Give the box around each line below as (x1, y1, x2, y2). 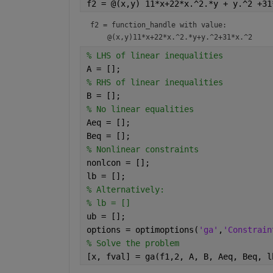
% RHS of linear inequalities (86, 77, 223, 88)
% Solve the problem (86, 238, 179, 249)
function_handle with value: (111, 21, 227, 30)
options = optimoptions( (86, 225, 199, 235)
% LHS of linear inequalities (86, 51, 223, 61)
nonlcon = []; (86, 158, 150, 168)
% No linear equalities (86, 104, 194, 115)
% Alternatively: (86, 185, 165, 195)
